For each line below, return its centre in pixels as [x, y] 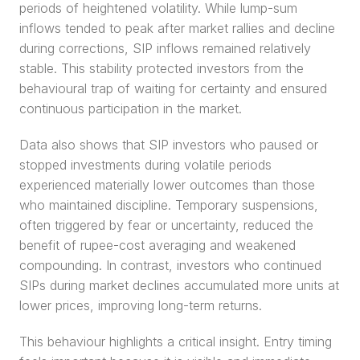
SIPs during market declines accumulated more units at [179, 285]
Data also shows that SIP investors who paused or [169, 145]
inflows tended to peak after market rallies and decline [177, 28]
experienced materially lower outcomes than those [167, 185]
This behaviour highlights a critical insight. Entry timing [176, 342]
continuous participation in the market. [131, 108]
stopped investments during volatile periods [145, 165]
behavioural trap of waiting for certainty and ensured [173, 88]
